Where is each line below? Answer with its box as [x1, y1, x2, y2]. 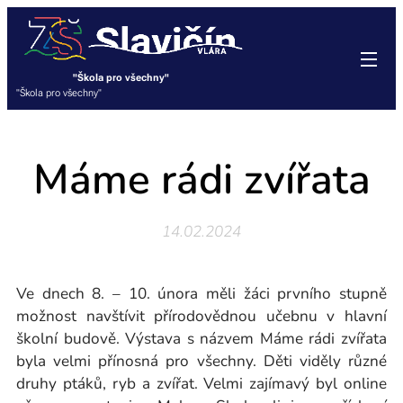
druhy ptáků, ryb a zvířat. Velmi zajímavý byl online [16, 373, 387, 394]
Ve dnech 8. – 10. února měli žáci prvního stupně [16, 283, 387, 304]
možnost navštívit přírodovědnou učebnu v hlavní [16, 306, 387, 327]
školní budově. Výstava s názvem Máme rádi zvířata [16, 328, 387, 349]
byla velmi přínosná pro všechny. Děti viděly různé [16, 351, 387, 372]
